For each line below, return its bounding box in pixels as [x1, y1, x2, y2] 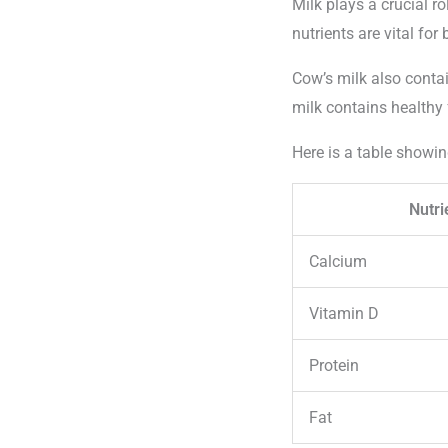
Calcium [309, 252, 367, 272]
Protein [309, 356, 359, 376]
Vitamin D [309, 304, 379, 324]
